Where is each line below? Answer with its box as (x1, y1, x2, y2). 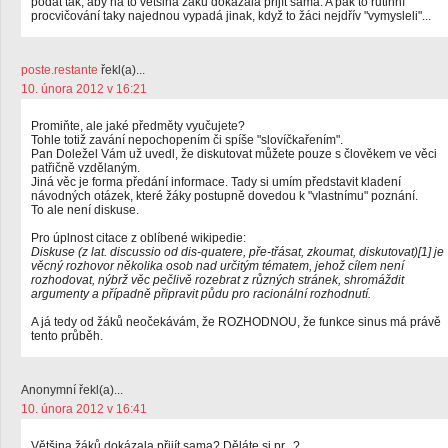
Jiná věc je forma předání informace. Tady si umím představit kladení (31, 175, 401, 189)
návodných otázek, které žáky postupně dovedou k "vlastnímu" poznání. (31, 189, 418, 203)
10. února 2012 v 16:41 (21, 402, 147, 416)
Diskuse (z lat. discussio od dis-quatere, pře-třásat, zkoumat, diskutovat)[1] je (31, 245, 444, 259)
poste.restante (21, 63, 98, 77)
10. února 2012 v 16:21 (21, 82, 147, 96)
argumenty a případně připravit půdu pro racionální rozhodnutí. (31, 287, 371, 301)
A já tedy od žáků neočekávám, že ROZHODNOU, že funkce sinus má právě (31, 315, 441, 329)
